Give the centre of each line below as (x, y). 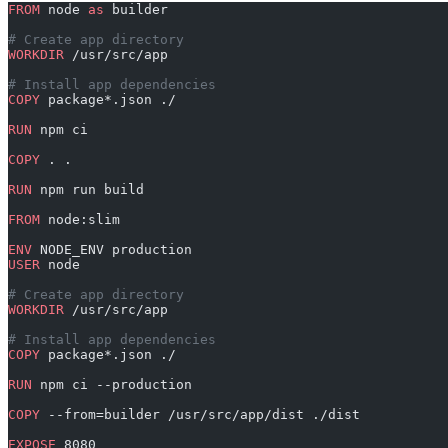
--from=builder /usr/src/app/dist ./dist (200, 415)
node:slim (80, 220)
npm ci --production (112, 385)
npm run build (88, 190)
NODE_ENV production (112, 250)
